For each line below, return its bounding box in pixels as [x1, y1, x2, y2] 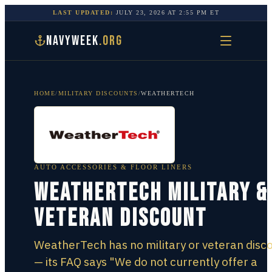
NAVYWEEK [46, 32, 99, 49]
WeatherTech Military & [34, 178, 268, 208]
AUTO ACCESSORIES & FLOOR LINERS [34, 163, 192, 171]
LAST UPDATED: [52, 9, 114, 16]
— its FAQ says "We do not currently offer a [34, 254, 257, 269]
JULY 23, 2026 [115, 9, 166, 16]
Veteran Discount [34, 204, 207, 233]
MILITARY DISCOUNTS [58, 90, 138, 97]
